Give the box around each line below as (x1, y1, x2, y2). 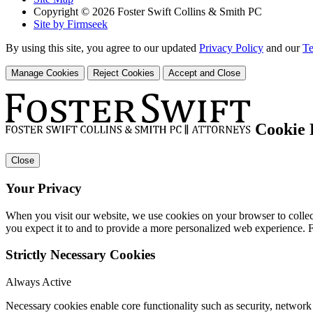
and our (263, 41, 303, 54)
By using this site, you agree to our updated (6, 41, 199, 54)
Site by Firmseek (34, 17, 108, 30)
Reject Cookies (93, 67, 154, 78)
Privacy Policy (199, 41, 263, 54)
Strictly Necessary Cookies (6, 247, 155, 263)
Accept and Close (168, 67, 240, 78)
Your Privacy (6, 181, 82, 196)
